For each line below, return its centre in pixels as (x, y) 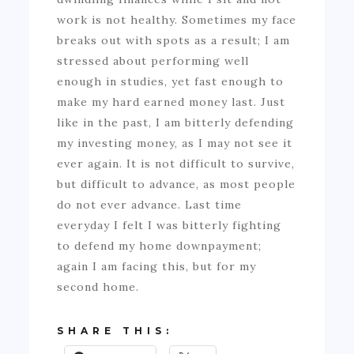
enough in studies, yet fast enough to (171, 81)
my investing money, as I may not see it (175, 143)
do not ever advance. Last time (150, 204)
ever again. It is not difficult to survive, (176, 163)
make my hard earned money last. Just (171, 102)
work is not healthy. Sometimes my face (177, 19)
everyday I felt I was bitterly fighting (169, 225)
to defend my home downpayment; (160, 245)
